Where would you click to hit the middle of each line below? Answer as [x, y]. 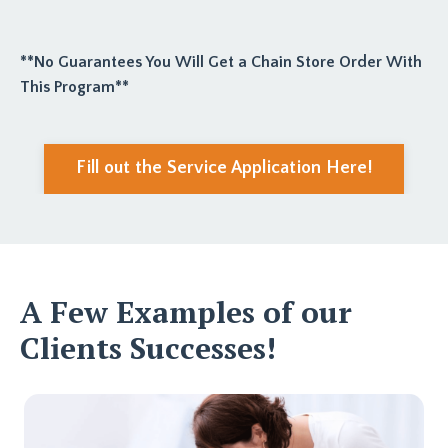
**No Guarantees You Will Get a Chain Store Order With [221, 61]
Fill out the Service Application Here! [224, 168]
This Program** [74, 86]
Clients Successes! [148, 347]
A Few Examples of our [186, 311]
